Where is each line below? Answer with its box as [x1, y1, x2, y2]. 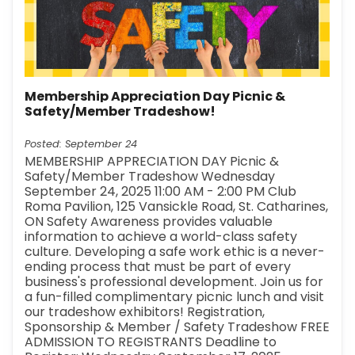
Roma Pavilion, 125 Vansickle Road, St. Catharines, [25, 197, 329, 216]
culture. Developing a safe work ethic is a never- [25, 242, 326, 261]
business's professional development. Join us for [25, 272, 324, 291]
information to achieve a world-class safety [25, 227, 298, 246]
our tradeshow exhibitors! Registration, [25, 302, 265, 321]
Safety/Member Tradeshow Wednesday [25, 166, 276, 185]
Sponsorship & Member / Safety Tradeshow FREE [25, 317, 330, 336]
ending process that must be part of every [25, 257, 292, 276]
